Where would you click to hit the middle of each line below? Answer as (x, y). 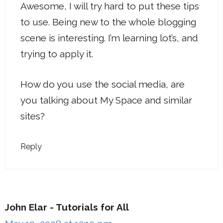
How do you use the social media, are (103, 84)
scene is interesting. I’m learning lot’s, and (109, 38)
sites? (33, 116)
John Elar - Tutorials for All (67, 207)
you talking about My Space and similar (106, 100)
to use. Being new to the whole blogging (108, 22)
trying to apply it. (57, 54)
